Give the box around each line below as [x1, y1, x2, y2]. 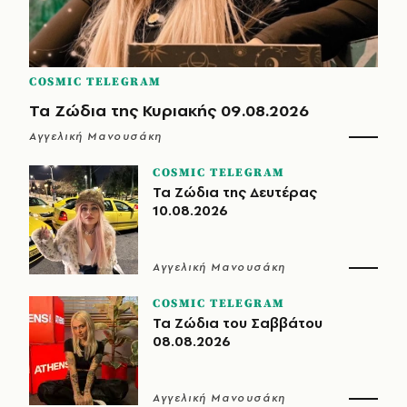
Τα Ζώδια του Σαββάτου [153, 313, 323, 333]
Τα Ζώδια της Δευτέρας [153, 182, 317, 202]
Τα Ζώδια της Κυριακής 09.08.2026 [29, 98, 309, 122]
